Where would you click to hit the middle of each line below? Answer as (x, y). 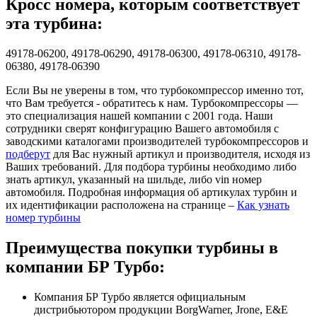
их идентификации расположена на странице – (121, 205)
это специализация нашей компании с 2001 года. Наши (139, 116)
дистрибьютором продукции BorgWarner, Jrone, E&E (161, 309)
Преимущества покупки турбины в (142, 248)
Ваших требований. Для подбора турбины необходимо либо (151, 167)
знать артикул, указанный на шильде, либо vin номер (134, 180)
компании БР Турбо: (85, 267)
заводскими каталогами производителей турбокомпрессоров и (157, 142)
